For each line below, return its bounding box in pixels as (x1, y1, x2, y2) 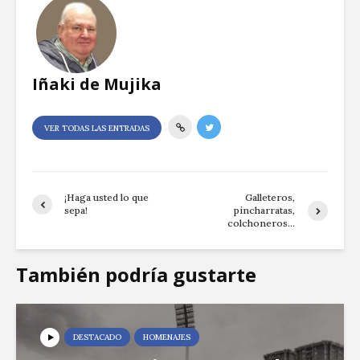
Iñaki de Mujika (32, 73, 162, 96)
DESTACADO (73, 332, 121, 343)
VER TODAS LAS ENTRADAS (44, 123, 149, 134)
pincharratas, (234, 204, 296, 217)
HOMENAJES (143, 332, 190, 343)
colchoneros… (227, 217, 296, 230)
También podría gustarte (16, 261, 256, 288)
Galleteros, (245, 191, 296, 204)
